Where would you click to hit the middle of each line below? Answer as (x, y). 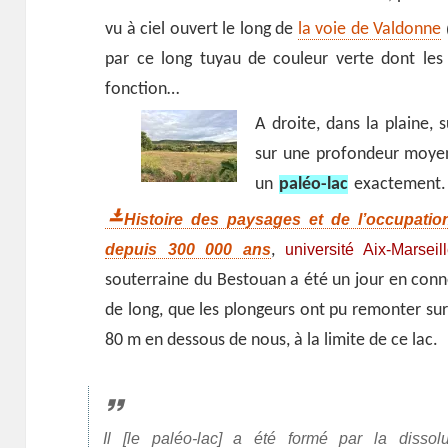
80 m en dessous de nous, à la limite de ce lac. (272, 340)
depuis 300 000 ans (188, 248)
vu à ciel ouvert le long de (201, 29)
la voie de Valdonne (369, 29)
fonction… (142, 89)
